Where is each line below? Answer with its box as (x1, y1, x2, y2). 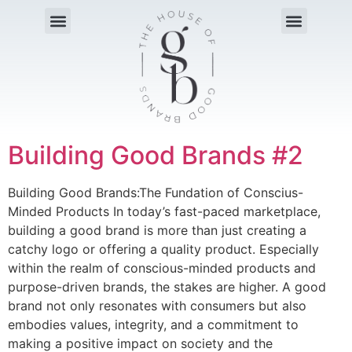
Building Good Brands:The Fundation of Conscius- (8, 185, 303, 201)
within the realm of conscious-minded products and (8, 260, 316, 277)
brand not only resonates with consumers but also (8, 298, 306, 314)
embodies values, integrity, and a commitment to (8, 317, 299, 333)
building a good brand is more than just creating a (8, 222, 306, 239)
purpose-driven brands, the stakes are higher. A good (8, 279, 326, 295)
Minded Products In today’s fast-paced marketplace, (8, 203, 321, 220)
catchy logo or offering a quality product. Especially (8, 241, 319, 258)
